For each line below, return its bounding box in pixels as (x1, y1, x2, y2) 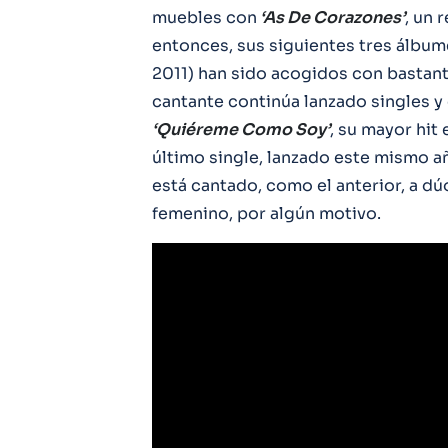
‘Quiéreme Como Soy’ (152, 119, 330, 140)
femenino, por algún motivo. (152, 203, 381, 224)
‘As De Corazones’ (257, 7, 405, 28)
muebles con (152, 7, 257, 28)
